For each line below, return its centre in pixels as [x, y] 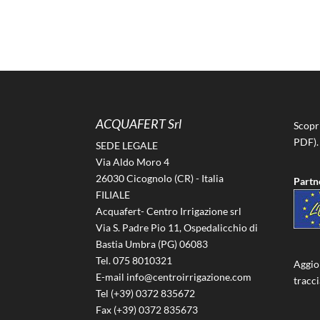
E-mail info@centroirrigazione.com [174, 276]
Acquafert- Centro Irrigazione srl [169, 211]
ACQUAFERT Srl [139, 123]
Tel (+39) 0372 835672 [146, 293]
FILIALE [113, 194]
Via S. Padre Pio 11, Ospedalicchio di [177, 227]
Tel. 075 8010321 [134, 260]
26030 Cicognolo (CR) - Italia [160, 178]
